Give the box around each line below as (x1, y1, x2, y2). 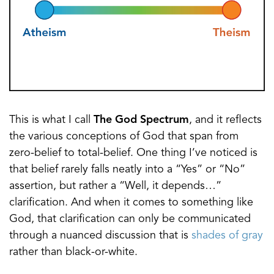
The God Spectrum (94, 114, 189, 125)
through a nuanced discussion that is (9, 229, 191, 241)
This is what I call (9, 114, 94, 125)
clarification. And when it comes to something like (9, 196, 253, 208)
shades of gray (191, 229, 263, 241)
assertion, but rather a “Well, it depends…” (9, 180, 221, 191)
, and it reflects (189, 114, 262, 125)
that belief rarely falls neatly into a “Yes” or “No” (9, 163, 245, 175)
